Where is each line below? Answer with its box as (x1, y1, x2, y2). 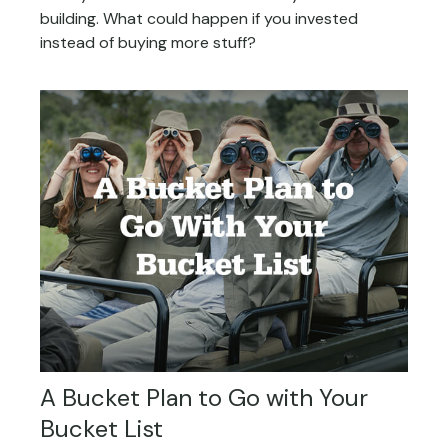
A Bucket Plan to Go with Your (40, 382, 368, 414)
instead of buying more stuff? (40, 32, 256, 54)
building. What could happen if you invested (40, 8, 358, 30)
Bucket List (40, 413, 163, 445)
